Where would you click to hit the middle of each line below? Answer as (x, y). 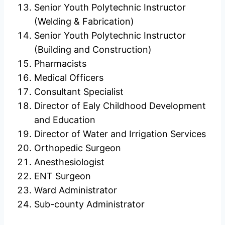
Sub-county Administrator (89, 204)
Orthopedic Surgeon (78, 148)
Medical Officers (69, 77)
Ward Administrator (76, 190)
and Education (65, 120)
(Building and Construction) (93, 49)
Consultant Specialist (79, 91)
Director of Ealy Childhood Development (120, 105)
